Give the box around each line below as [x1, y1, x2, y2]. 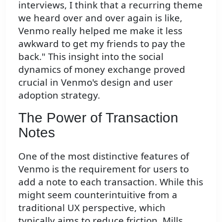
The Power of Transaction [18, 110, 178, 126]
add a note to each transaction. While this [18, 175, 203, 188]
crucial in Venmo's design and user [18, 75, 173, 88]
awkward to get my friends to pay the [18, 37, 185, 50]
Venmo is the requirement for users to [18, 162, 189, 175]
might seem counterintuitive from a [18, 188, 177, 201]
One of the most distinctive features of [18, 149, 189, 162]
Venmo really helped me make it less [18, 24, 182, 37]
